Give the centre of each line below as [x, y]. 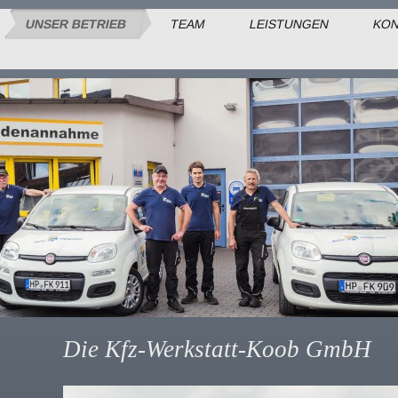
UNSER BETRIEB [76, 24]
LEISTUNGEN [289, 24]
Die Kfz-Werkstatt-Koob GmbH [218, 349]
